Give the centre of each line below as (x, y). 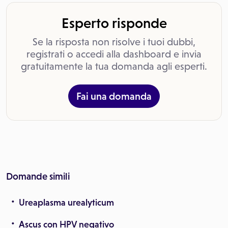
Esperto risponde (114, 23)
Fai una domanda (114, 96)
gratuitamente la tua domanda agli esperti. (114, 66)
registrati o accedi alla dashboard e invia (114, 54)
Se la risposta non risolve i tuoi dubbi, (114, 42)
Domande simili (38, 176)
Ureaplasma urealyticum (66, 203)
